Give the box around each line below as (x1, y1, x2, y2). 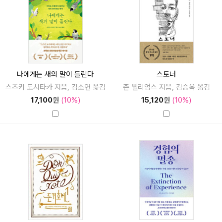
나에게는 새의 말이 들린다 (17, 69, 94, 79)
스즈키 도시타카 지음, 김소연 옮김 (5, 82, 106, 92)
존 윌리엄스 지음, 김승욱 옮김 (122, 82, 210, 92)
